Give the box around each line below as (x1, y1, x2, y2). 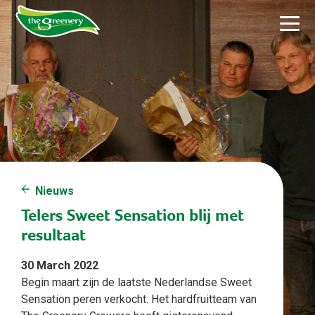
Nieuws (35, 184, 74, 198)
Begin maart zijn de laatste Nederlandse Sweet (21, 276, 252, 290)
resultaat (21, 225, 86, 245)
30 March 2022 (21, 259, 98, 273)
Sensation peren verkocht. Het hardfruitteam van (21, 292, 257, 307)
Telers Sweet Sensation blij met (21, 205, 244, 226)
